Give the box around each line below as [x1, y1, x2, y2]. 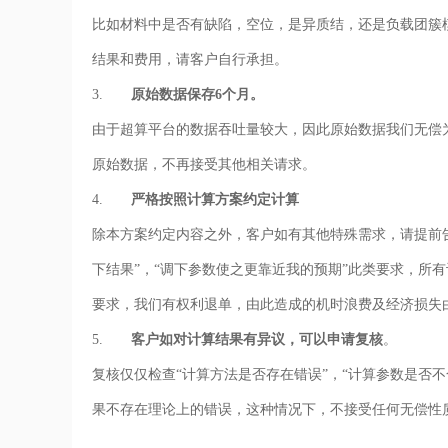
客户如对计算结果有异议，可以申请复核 [131, 332, 383, 347]
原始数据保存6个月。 [131, 87, 264, 102]
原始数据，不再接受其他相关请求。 [92, 157, 316, 172]
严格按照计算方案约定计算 [131, 192, 299, 207]
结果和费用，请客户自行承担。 [92, 52, 288, 67]
